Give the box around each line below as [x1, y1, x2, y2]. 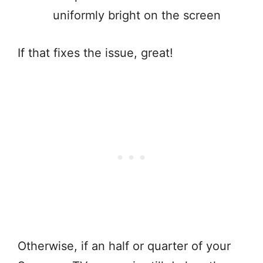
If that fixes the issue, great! [18, 46, 177, 60]
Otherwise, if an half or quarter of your [18, 239, 231, 254]
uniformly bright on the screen [53, 8, 221, 23]
